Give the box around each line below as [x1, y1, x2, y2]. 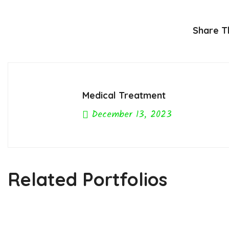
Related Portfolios [8, 168, 167, 191]
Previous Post [91, 127, 149, 143]
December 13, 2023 [88, 107, 172, 122]
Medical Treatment [82, 89, 166, 101]
